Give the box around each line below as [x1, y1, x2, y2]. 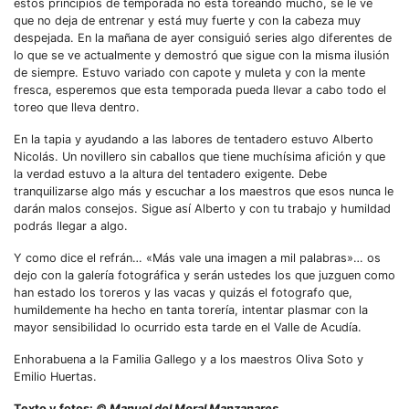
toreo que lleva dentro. [14, 100, 140, 114]
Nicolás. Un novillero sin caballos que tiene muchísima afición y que [14, 150, 385, 163]
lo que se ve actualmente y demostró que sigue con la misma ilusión [14, 48, 389, 62]
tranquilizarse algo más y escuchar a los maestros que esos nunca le [14, 184, 393, 198]
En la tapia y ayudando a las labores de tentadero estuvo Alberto [14, 132, 373, 146]
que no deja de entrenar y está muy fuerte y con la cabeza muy [14, 14, 361, 27]
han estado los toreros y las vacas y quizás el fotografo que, [14, 286, 352, 299]
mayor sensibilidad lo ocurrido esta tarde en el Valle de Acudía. [14, 320, 362, 334]
